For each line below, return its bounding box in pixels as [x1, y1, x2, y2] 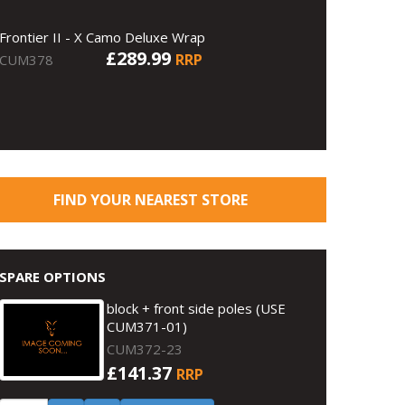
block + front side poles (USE [107, 299, 287, 317]
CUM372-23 [107, 340, 184, 358]
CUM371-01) [107, 317, 188, 335]
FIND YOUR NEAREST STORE [52, 190, 248, 210]
